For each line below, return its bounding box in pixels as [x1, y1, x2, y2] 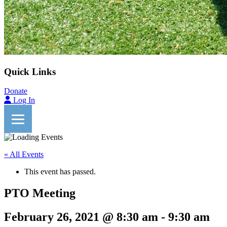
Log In [13, 96, 35, 105]
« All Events [4, 150, 44, 159]
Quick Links [4, 66, 56, 77]
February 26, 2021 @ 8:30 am [4, 210, 158, 224]
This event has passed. [24, 167, 96, 176]
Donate [4, 87, 27, 96]
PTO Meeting [4, 186, 75, 200]
